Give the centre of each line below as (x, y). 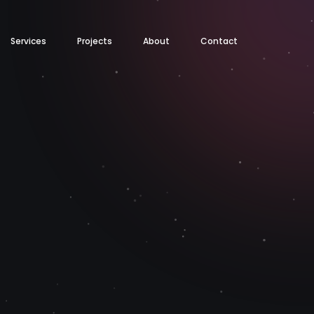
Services (28, 41)
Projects (95, 41)
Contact (219, 41)
